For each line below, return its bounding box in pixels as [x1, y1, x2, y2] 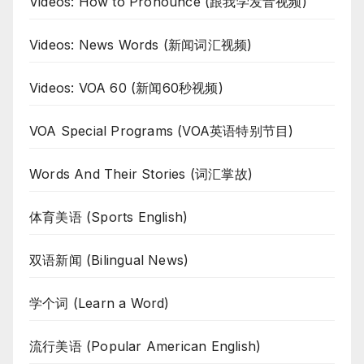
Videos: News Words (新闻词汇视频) [29, 37, 253, 54]
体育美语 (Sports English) [29, 209, 188, 226]
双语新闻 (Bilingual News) [29, 252, 189, 269]
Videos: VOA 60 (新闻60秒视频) [29, 80, 223, 97]
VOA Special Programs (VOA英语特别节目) [29, 123, 294, 140]
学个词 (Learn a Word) [29, 295, 170, 312]
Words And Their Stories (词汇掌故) [29, 166, 253, 183]
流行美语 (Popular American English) [29, 338, 262, 355]
